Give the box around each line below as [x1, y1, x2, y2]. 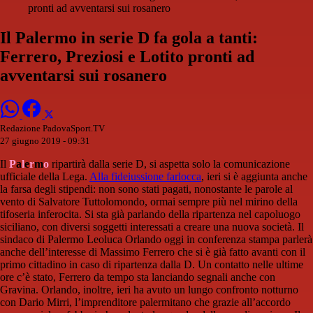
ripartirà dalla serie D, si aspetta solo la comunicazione [49, 158, 290, 170]
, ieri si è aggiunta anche [201, 170, 307, 183]
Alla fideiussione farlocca [89, 170, 201, 183]
